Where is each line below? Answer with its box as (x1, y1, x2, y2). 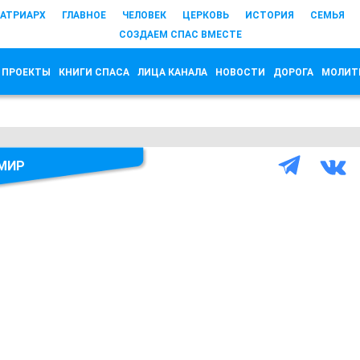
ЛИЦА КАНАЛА (137, 67, 207, 78)
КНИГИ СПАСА (59, 67, 129, 78)
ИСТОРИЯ (245, 10, 294, 21)
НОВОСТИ (215, 67, 265, 78)
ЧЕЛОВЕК (122, 10, 166, 21)
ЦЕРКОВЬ (182, 10, 229, 21)
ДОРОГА (273, 67, 313, 78)
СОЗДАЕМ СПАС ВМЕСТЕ (118, 29, 242, 40)
